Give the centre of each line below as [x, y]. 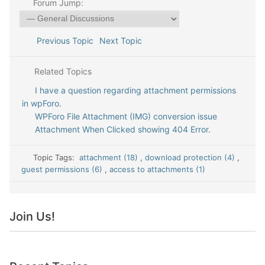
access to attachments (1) [157, 169]
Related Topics [62, 72]
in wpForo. [42, 104]
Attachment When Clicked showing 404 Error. [122, 130]
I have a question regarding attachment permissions [135, 91]
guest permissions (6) [63, 169]
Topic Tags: [56, 158]
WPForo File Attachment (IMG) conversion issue [126, 117]
